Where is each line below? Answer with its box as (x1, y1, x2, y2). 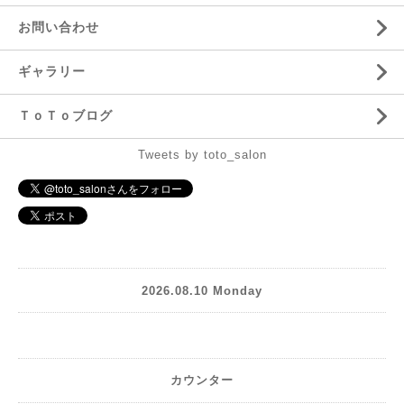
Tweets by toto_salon (137, 148, 267, 161)
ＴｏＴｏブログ (18, 108, 113, 123)
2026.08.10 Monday (142, 283, 262, 298)
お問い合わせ (18, 20, 99, 34)
